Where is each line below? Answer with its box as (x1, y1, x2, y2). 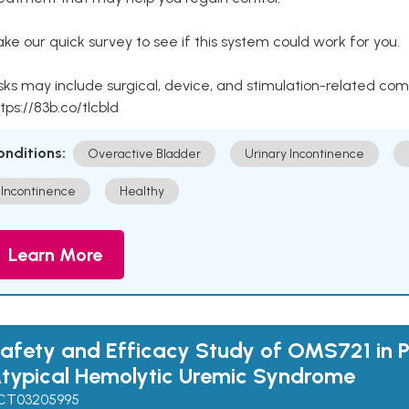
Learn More (8, 244, 102, 266)
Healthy (120, 184, 164, 199)
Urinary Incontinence (245, 146, 364, 162)
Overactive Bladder (88, 146, 201, 162)
